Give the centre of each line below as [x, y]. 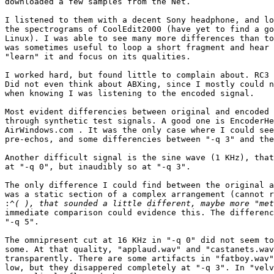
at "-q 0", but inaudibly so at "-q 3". [98, 167]
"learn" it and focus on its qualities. [98, 57]
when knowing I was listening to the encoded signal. [130, 94]
